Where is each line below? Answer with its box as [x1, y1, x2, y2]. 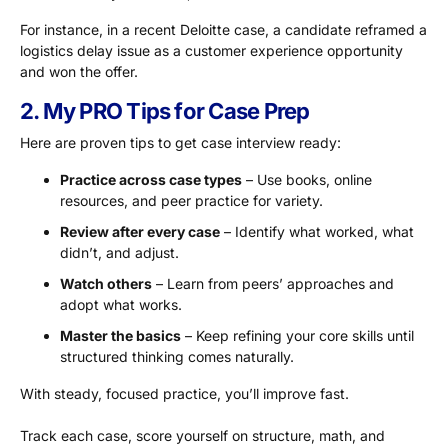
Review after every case [60, 223, 220, 241]
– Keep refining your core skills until [181, 327, 414, 345]
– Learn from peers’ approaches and [152, 275, 394, 293]
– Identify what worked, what [220, 223, 414, 241]
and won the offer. [20, 63, 138, 81]
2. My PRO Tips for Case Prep [20, 98, 310, 125]
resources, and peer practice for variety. [60, 192, 323, 210]
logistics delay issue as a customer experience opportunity [20, 42, 403, 60]
